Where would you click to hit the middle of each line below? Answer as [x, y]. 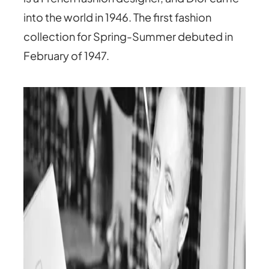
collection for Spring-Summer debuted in [128, 37]
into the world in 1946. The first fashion [118, 17]
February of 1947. [67, 56]
